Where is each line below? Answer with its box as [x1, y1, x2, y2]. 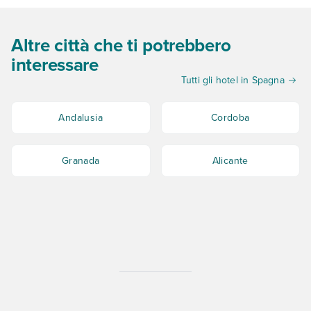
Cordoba [210, 110, 250, 125]
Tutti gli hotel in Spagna [180, 73, 285, 87]
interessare [11, 51, 99, 78]
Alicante [212, 153, 249, 168]
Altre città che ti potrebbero [11, 32, 231, 58]
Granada [61, 153, 100, 168]
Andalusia [58, 110, 103, 125]
